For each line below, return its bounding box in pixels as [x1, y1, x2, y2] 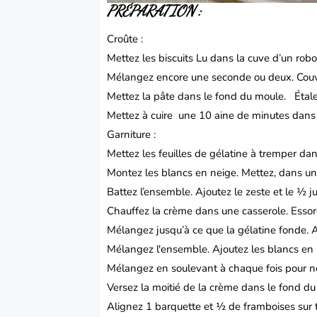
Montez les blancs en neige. [107, 166, 242, 180]
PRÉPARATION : [107, 2, 202, 21]
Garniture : [107, 127, 156, 142]
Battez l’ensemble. [107, 185, 196, 200]
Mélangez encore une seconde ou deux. [107, 70, 297, 85]
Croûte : [107, 32, 144, 47]
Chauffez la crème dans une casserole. [107, 204, 292, 219]
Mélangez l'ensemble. [107, 242, 213, 257]
